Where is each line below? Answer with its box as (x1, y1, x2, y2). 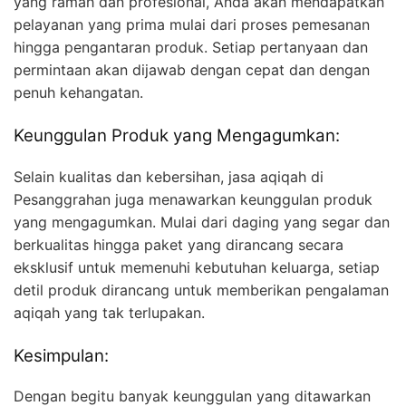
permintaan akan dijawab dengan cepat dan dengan (14, 60, 370, 79)
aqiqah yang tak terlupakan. (14, 303, 205, 322)
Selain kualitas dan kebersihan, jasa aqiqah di (14, 167, 324, 186)
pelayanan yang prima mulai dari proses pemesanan (14, 14, 370, 34)
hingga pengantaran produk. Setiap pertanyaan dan (14, 37, 368, 56)
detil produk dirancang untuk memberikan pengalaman (14, 280, 389, 299)
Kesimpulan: (14, 344, 109, 366)
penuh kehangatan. (14, 82, 143, 101)
